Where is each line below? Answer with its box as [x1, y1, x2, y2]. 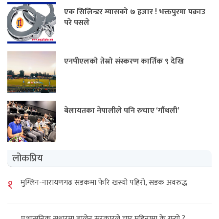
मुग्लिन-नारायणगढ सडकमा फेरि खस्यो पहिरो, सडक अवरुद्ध [21, 176, 187, 190]
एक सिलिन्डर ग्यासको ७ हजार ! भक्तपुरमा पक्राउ [64, 5, 205, 19]
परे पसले [64, 16, 89, 30]
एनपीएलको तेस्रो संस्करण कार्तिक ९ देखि [64, 55, 184, 68]
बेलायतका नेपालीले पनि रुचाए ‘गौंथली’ [64, 104, 179, 118]
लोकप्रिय [12, 150, 43, 167]
